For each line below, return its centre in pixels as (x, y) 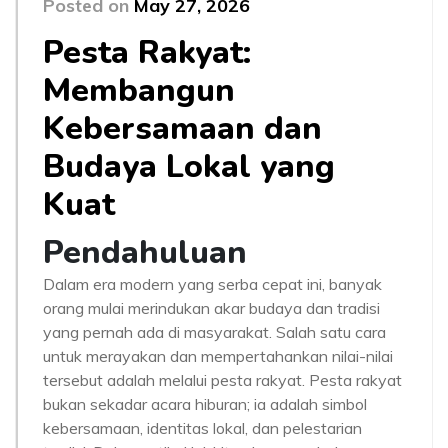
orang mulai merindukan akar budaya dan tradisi (211, 308)
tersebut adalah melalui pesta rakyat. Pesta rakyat (222, 380)
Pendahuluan (145, 252)
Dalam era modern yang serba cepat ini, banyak (212, 284)
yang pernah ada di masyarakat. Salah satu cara (214, 332)
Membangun (139, 90)
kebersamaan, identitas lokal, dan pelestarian (202, 428)
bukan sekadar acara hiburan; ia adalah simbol (205, 404)
